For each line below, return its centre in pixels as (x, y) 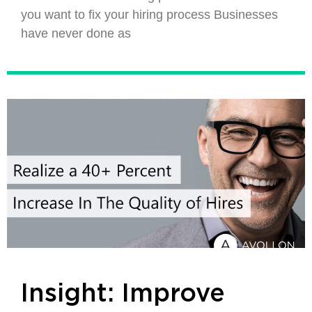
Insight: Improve (123, 294)
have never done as (76, 33)
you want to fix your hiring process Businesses (149, 15)
